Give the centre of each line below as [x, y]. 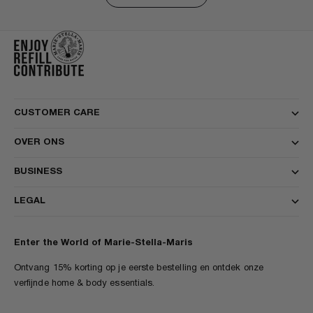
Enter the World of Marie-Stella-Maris [103, 243]
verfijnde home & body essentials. [85, 284]
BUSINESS [38, 172]
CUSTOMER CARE [57, 114]
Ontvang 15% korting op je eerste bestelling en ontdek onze [139, 269]
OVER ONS [39, 143]
